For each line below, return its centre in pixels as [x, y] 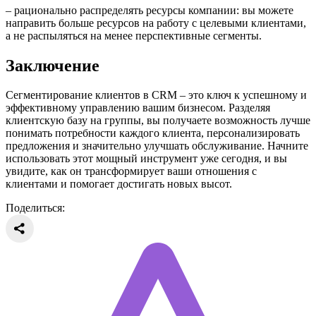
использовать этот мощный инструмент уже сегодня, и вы [146, 159]
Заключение [53, 65]
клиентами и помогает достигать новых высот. [119, 184]
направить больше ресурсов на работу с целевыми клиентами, [156, 23]
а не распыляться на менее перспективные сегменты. [134, 35]
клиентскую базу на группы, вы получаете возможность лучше [158, 121]
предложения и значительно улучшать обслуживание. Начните [157, 146]
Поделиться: [35, 208]
